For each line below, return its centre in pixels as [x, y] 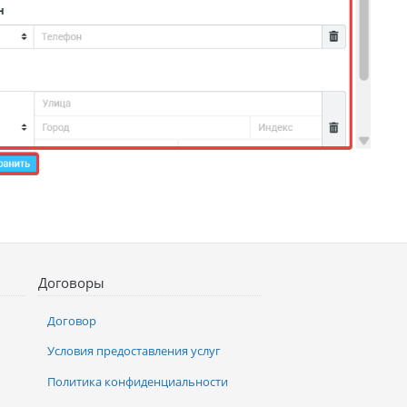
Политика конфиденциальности [138, 382]
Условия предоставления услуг [134, 351]
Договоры [72, 283]
